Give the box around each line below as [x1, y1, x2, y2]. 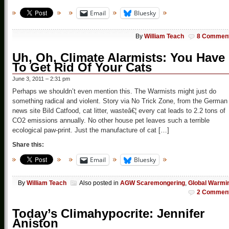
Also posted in [79, 179, 120, 187]
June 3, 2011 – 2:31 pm [12, 76, 70, 82]
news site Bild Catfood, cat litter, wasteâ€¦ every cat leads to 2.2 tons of [12, 107, 225, 115]
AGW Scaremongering [120, 179, 185, 187]
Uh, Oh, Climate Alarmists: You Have [12, 51, 225, 65]
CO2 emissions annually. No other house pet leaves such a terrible [12, 117, 210, 125]
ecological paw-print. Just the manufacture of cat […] [12, 126, 169, 134]
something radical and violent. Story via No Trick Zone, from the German [12, 97, 227, 105]
